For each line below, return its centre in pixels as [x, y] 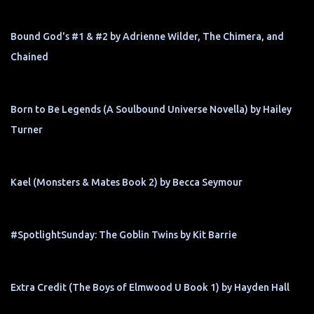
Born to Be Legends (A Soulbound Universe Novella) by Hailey [151, 110]
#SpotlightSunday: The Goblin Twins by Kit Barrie [124, 235]
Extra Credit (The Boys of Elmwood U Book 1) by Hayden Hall [150, 288]
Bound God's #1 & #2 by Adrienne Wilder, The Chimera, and [147, 37]
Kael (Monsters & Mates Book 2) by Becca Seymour [127, 183]
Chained [29, 57]
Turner [27, 130]
